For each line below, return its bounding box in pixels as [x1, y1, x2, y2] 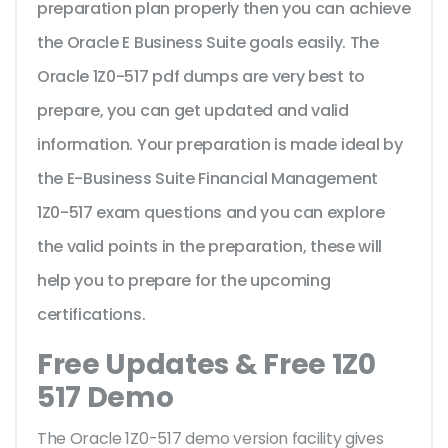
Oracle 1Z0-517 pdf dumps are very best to [37, 65, 365, 89]
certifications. [37, 303, 146, 327]
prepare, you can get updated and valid [37, 99, 349, 123]
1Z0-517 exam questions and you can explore [37, 201, 385, 225]
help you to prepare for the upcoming [37, 269, 331, 293]
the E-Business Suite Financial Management [37, 167, 378, 191]
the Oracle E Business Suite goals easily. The [37, 31, 379, 55]
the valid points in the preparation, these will [37, 235, 382, 259]
